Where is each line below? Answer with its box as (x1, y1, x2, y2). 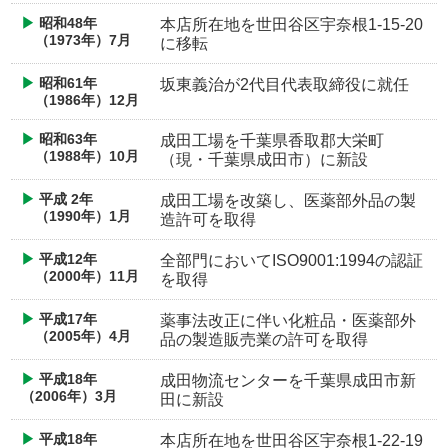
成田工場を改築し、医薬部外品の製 (160, 192, 416, 210)
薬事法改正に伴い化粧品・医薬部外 (160, 312, 416, 330)
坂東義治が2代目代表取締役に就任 (160, 76, 409, 94)
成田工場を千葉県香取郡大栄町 (160, 132, 384, 150)
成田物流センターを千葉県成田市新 (160, 372, 416, 390)
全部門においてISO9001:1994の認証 (160, 252, 423, 270)
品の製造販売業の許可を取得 (160, 331, 368, 349)
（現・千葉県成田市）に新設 (160, 151, 368, 169)
